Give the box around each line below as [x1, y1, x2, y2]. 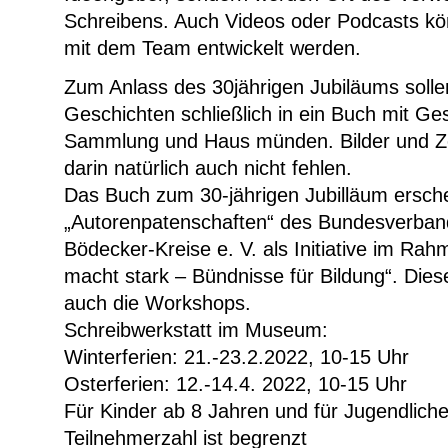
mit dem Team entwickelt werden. [64, 36, 361, 59]
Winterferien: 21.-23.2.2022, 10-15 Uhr [64, 346, 409, 369]
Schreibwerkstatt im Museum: [64, 319, 328, 342]
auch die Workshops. [64, 292, 251, 315]
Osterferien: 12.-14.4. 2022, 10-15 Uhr [64, 373, 407, 396]
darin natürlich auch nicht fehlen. [64, 157, 352, 180]
